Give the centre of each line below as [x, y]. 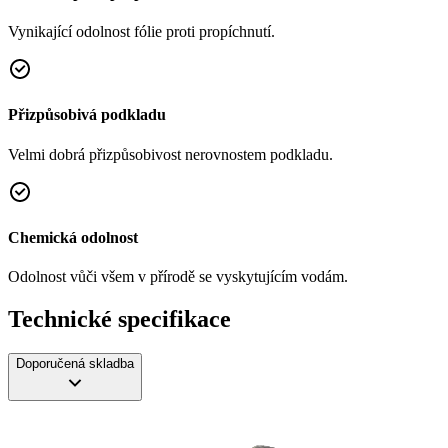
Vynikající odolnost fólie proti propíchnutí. [141, 32]
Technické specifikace [119, 319]
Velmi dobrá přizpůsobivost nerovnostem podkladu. [170, 154]
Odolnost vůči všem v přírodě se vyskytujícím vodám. [178, 277]
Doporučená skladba [75, 364]
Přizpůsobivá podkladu [87, 115]
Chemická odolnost [73, 237]
